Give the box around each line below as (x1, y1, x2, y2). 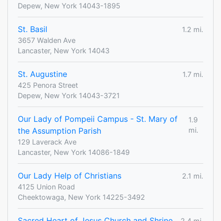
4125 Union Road (18, 183, 75, 191)
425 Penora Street (18, 81, 78, 90)
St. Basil (18, 24, 47, 35)
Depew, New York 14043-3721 (18, 91, 120, 100)
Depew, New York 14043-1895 (18, 1, 120, 10)
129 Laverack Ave (18, 138, 76, 147)
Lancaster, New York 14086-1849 (18, 148, 130, 157)
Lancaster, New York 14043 (18, 46, 110, 55)
